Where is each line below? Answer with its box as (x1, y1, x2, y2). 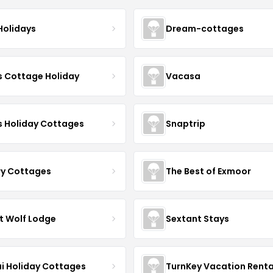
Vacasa (165, 69, 200, 82)
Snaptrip (165, 117, 205, 130)
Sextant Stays (165, 212, 229, 225)
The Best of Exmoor (165, 165, 251, 177)
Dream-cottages (165, 22, 244, 35)
